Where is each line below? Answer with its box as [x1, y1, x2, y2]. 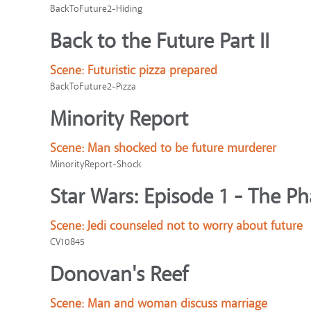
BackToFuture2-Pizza [50, 81, 136, 92]
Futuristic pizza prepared [87, 62, 217, 78]
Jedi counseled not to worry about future [87, 218, 303, 234]
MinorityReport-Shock [50, 158, 142, 170]
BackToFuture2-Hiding [50, 3, 142, 15]
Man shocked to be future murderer [87, 140, 276, 156]
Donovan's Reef [50, 261, 188, 288]
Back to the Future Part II [50, 28, 269, 55]
